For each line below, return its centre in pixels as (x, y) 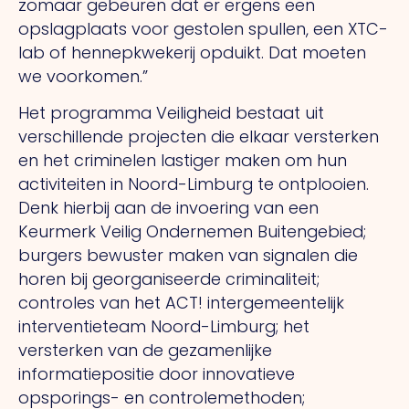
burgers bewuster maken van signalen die (188, 256)
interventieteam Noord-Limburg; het (164, 327)
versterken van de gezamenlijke (145, 351)
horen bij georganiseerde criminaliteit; (169, 279)
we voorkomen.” (83, 76)
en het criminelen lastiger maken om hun (183, 161)
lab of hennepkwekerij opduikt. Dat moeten (192, 52)
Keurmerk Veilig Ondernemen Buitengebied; (192, 232)
